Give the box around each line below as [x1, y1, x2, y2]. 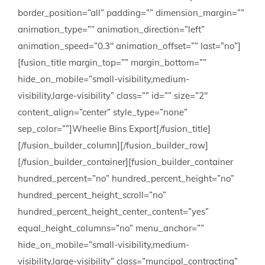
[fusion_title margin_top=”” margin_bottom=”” [18, 57, 206, 68]
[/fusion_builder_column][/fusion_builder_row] [18, 140, 208, 151]
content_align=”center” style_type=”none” [18, 106, 188, 118]
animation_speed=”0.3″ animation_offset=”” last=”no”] [18, 40, 241, 51]
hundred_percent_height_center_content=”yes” [18, 206, 209, 217]
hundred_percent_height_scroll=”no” [18, 189, 166, 201]
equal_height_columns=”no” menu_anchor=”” [18, 222, 204, 234]
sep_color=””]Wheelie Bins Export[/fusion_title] [18, 123, 211, 134]
